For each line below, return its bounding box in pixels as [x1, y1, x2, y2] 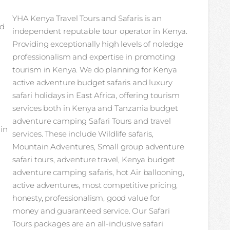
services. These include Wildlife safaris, [12, 128, 154, 139]
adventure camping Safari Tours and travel [12, 116, 171, 126]
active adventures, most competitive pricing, [12, 180, 178, 190]
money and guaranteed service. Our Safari [12, 205, 170, 216]
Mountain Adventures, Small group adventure [12, 141, 184, 151]
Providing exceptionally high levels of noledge [12, 39, 183, 49]
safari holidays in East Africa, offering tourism [12, 90, 180, 100]
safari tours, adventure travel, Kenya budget [12, 154, 176, 164]
